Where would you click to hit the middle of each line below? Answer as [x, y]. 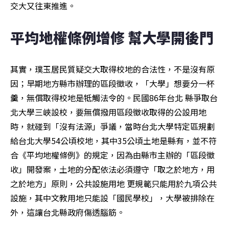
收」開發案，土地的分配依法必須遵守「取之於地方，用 [112, 169]
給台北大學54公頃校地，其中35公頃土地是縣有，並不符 [113, 141]
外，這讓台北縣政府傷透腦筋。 [67, 212]
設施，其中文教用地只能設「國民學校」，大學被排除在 [112, 198]
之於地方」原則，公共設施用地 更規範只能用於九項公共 [113, 184]
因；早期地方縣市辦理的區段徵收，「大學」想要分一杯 [112, 84]
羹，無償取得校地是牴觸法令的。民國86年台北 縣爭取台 [114, 98]
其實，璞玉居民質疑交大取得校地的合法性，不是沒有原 [112, 69]
